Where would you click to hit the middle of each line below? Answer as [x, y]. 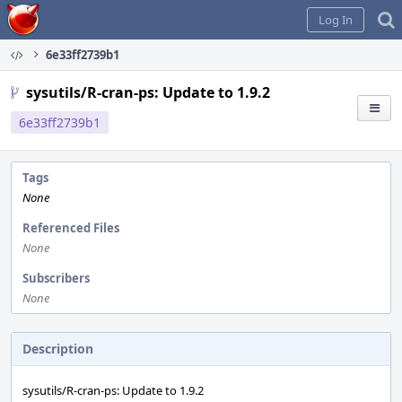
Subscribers [56, 278]
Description [58, 349]
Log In [336, 20]
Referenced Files [71, 228]
